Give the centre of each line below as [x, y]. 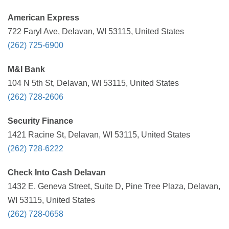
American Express [43, 18]
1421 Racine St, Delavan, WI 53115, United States [99, 135]
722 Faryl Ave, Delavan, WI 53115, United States [96, 31]
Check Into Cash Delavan [57, 173]
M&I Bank [26, 69]
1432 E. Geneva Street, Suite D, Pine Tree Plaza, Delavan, [114, 186]
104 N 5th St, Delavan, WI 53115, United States [93, 83]
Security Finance [40, 121]
